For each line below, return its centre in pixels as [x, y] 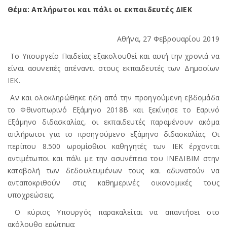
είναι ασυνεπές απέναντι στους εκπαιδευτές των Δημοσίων [113, 68]
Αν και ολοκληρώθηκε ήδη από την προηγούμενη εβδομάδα [113, 98]
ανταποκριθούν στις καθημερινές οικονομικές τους [113, 183]
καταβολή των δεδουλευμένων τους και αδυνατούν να [113, 171]
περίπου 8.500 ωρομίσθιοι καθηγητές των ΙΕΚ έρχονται [113, 146]
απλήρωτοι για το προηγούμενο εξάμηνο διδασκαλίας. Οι [113, 134]
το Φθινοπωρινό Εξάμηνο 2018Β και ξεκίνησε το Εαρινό [113, 110]
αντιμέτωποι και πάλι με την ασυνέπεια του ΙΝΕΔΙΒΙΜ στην [113, 158]
